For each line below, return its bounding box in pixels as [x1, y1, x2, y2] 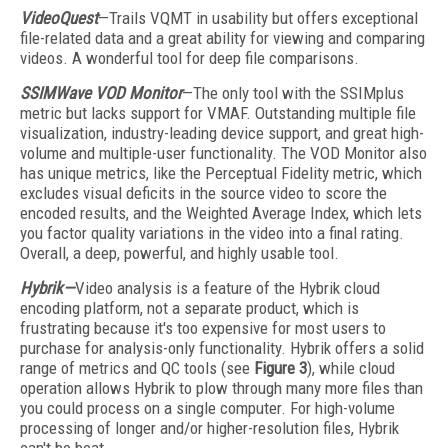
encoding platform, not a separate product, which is [20, 298, 359, 318]
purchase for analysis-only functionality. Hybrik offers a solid [20, 338, 424, 358]
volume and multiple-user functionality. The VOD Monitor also [20, 143, 427, 163]
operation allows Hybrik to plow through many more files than [20, 378, 423, 398]
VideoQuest [20, 8, 98, 28]
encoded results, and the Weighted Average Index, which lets [20, 203, 422, 223]
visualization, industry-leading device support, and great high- [20, 123, 424, 143]
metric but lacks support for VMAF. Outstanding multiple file [20, 103, 416, 123]
